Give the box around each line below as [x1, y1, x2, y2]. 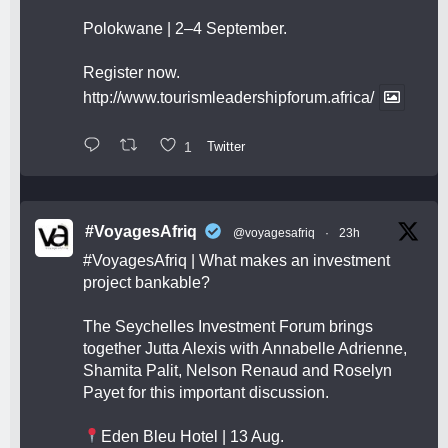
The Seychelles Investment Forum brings [83, 318, 373, 336]
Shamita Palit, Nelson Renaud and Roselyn [83, 362, 392, 380]
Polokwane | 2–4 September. [83, 19, 287, 37]
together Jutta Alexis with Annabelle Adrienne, [83, 340, 407, 358]
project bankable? [83, 274, 210, 292]
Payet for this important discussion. [83, 384, 329, 402]
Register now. [83, 63, 180, 81]
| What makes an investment [187, 252, 390, 270]
